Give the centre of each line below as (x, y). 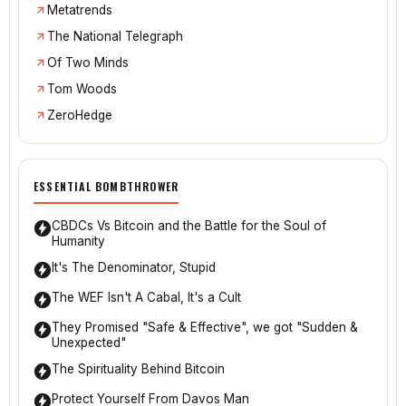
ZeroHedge (80, 116)
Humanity (78, 242)
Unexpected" (89, 343)
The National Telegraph (115, 37)
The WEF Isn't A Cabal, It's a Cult (146, 298)
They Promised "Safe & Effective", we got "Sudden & (205, 328)
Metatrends (80, 10)
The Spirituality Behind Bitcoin (138, 369)
